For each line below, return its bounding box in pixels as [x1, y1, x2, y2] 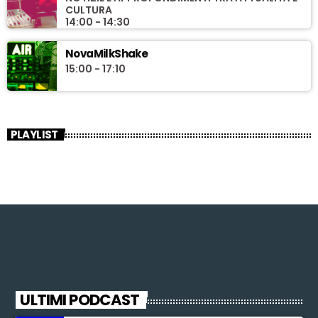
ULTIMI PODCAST [20, 290, 140, 311]
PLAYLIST [10, 126, 58, 142]
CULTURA [65, 2, 112, 17]
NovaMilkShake [65, 45, 148, 61]
